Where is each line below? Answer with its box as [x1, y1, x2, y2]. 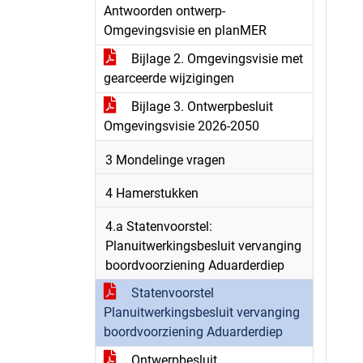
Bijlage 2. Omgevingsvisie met [128, 51, 303, 66]
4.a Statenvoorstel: [105, 219, 212, 234]
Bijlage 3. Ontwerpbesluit [128, 99, 273, 114]
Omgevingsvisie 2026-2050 [104, 118, 259, 134]
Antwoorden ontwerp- [104, 3, 225, 19]
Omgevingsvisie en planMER [104, 23, 267, 38]
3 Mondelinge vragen [105, 152, 225, 168]
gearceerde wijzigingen [104, 70, 234, 86]
